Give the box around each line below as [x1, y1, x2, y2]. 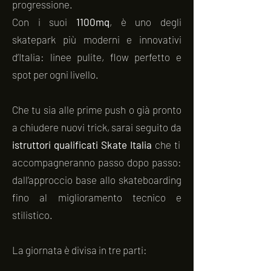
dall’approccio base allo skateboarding [12, 174, 181, 186]
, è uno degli [109, 16, 181, 28]
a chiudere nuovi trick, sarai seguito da [12, 121, 181, 133]
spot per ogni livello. [12, 68, 99, 80]
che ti [152, 139, 180, 151]
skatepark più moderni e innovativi [12, 33, 181, 45]
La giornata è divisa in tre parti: [12, 244, 147, 256]
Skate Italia [101, 139, 152, 151]
